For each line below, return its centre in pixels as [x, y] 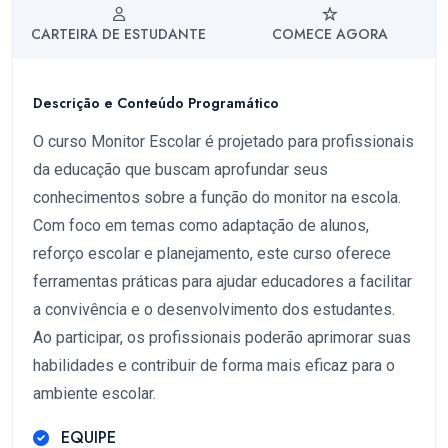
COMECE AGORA [329, 34]
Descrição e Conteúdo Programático [156, 103]
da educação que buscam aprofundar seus [180, 169]
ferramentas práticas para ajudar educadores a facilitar [222, 281]
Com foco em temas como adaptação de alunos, [201, 225]
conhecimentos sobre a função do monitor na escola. [217, 197]
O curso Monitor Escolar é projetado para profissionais [223, 141]
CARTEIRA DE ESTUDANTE [118, 34]
